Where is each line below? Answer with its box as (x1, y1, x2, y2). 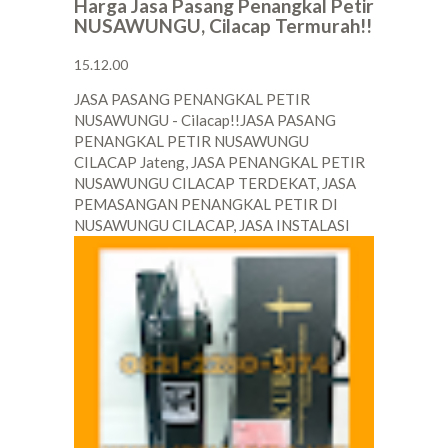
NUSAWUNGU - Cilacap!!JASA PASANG (74, 111, 336, 130)
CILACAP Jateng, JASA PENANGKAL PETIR (74, 153, 365, 172)
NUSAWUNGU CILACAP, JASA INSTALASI (74, 216, 350, 235)
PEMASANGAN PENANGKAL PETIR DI (74, 195, 338, 214)
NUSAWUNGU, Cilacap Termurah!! (74, 14, 372, 38)
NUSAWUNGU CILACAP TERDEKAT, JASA (74, 174, 356, 193)
